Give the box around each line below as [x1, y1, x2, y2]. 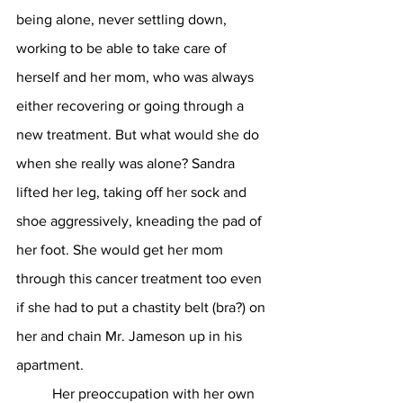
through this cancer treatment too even [16, 271, 265, 286]
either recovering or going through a [16, 98, 247, 113]
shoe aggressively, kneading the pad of [16, 213, 265, 228]
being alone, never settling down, [16, 12, 230, 27]
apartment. [16, 357, 87, 372]
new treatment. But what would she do [16, 127, 263, 142]
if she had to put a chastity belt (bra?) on [16, 300, 269, 315]
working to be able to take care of [16, 40, 230, 56]
